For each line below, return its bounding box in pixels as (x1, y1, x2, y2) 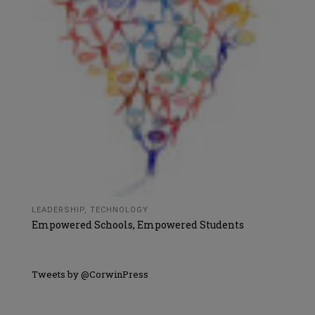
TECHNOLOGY (90, 205, 148, 215)
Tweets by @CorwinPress (32, 268, 148, 281)
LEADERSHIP (32, 205, 84, 215)
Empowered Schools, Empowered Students (32, 218, 244, 232)
